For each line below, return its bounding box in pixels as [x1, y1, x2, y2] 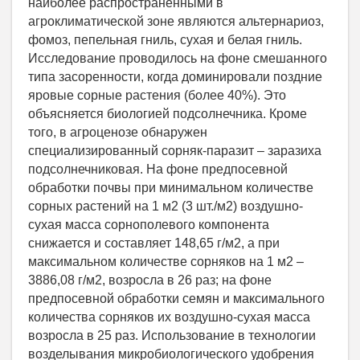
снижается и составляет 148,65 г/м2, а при [28, 235, 280, 250]
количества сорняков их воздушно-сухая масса [28, 309, 310, 324]
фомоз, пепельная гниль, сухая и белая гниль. [28, 32, 302, 47]
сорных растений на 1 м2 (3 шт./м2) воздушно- [28, 198, 303, 213]
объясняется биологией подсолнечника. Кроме [28, 106, 307, 121]
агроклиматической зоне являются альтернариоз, [28, 14, 324, 28]
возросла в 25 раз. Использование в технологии [28, 328, 316, 342]
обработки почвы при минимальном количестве [28, 180, 313, 194]
